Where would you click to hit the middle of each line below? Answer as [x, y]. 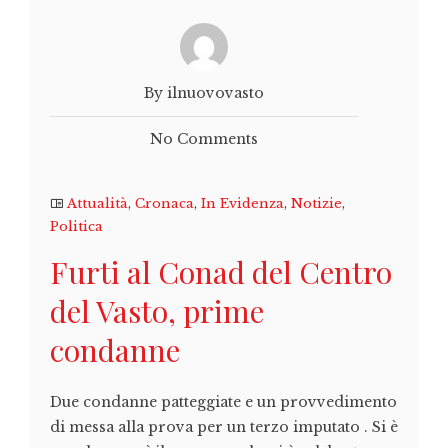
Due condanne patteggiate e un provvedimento [223, 401]
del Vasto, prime [157, 310]
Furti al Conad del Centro [221, 271]
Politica [76, 226]
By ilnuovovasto [204, 92]
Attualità [97, 203]
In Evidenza [242, 203]
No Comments [204, 138]
